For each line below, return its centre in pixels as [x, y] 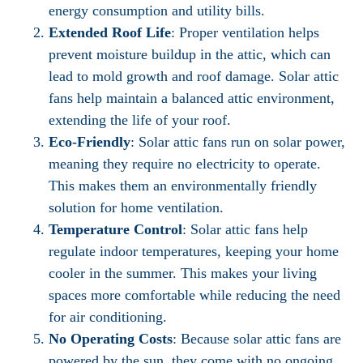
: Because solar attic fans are [257, 339]
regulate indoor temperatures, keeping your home [194, 251]
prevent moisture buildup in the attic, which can [190, 54]
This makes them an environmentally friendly [183, 186]
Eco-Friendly [90, 142]
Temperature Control [115, 229]
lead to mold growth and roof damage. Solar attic [194, 76]
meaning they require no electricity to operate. [185, 164]
